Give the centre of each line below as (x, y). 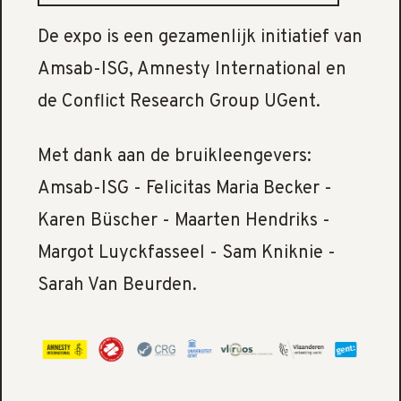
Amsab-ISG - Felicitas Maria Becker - (184, 189)
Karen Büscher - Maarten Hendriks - (183, 222)
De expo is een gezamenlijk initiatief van (200, 38)
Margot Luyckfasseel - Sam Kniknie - (186, 254)
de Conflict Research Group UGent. (181, 102)
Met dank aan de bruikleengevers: (176, 157)
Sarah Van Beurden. (119, 286)
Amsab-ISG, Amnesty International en (192, 70)
